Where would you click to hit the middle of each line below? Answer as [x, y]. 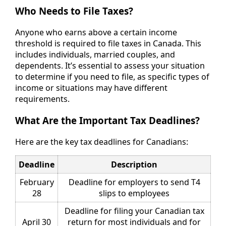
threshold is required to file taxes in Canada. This [108, 44]
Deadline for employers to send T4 [134, 182]
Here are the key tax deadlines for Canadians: [102, 142]
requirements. [42, 99]
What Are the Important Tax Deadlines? [107, 120]
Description [134, 164]
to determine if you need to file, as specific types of [112, 77]
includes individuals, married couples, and [95, 55]
